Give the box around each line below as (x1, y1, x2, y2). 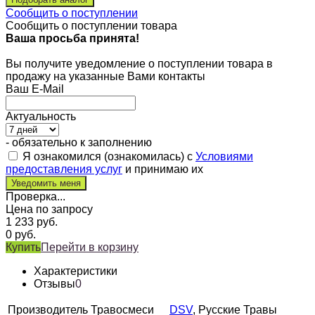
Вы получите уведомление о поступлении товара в (6, 57, 273, 70)
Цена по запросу (6, 202, 93, 215)
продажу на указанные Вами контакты (6, 70, 205, 82)
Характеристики (34, 264, 117, 277)
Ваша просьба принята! (6, 32, 139, 44)
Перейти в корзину (41, 240, 139, 253)
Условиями (195, 150, 253, 162)
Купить (6, 240, 41, 253)
